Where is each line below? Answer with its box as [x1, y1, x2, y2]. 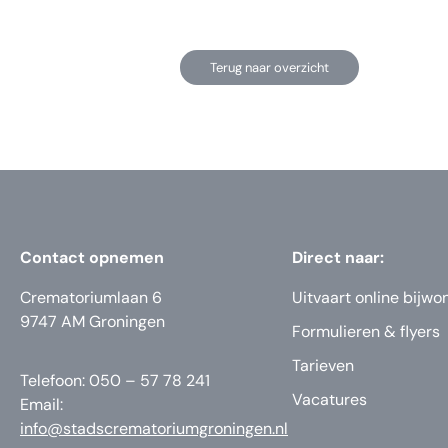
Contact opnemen [20, 247, 164, 269]
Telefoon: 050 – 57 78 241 [20, 369, 210, 391]
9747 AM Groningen [20, 311, 165, 333]
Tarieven [292, 355, 354, 377]
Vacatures [292, 389, 367, 411]
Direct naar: [292, 247, 384, 269]
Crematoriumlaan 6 [20, 287, 162, 309]
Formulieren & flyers [292, 321, 440, 343]
